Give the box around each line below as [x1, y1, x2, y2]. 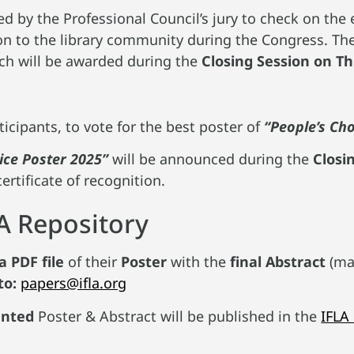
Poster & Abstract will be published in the [34, 306, 322, 326]
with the [167, 252, 231, 272]
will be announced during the [108, 149, 314, 168]
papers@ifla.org [21, 273, 127, 293]
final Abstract [230, 252, 326, 272]
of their [64, 252, 122, 272]
